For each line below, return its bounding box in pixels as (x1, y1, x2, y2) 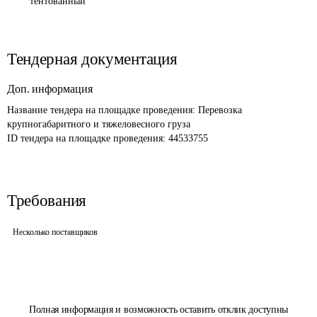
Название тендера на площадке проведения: (7, 105, 198, 115)
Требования (7, 192, 86, 209)
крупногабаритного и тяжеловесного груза (7, 119, 193, 129)
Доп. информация (7, 83, 93, 95)
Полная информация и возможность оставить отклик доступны (28, 304, 289, 315)
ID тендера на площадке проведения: (7, 133, 168, 144)
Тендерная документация (7, 50, 178, 68)
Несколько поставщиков (13, 227, 98, 237)
